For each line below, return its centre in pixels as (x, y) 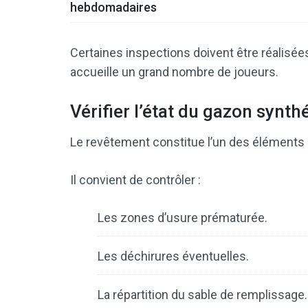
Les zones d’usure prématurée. (183, 218)
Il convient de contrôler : (135, 180)
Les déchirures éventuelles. (173, 256)
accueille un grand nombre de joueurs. (174, 72)
